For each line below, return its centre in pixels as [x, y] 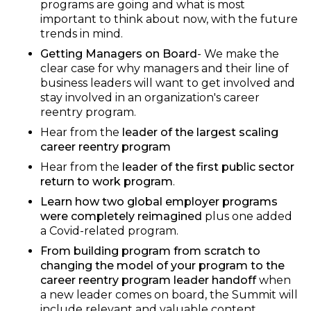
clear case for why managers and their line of [164, 69]
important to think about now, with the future [169, 19]
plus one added [247, 217]
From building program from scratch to [150, 251]
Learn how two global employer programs [159, 202]
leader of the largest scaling [200, 133]
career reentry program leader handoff [149, 280]
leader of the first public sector [208, 167]
